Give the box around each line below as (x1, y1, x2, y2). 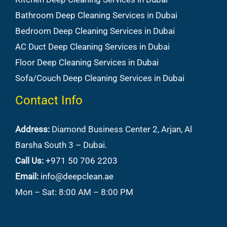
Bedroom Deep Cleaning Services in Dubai (15, 26, 175, 36)
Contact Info (15, 93, 83, 108)
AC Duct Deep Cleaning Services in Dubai (15, 42, 170, 52)
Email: (15, 171, 39, 182)
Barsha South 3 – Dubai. (15, 140, 107, 150)
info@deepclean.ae (41, 171, 113, 182)
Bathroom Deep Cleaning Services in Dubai (15, 10, 177, 21)
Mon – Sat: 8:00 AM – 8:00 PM (15, 187, 133, 198)
